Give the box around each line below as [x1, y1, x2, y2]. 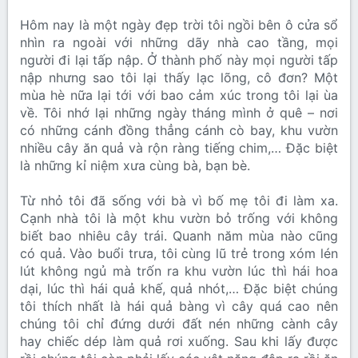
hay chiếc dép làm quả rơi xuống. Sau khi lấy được [20, 333, 338, 350]
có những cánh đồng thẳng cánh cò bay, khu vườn [20, 122, 338, 139]
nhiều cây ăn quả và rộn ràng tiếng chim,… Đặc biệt [20, 140, 338, 157]
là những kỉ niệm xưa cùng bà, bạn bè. [20, 157, 250, 174]
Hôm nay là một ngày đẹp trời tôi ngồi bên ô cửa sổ [20, 17, 338, 34]
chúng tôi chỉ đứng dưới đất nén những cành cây [20, 316, 338, 332]
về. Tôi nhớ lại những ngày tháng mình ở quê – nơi [20, 105, 338, 121]
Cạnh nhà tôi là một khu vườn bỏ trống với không [20, 210, 338, 227]
